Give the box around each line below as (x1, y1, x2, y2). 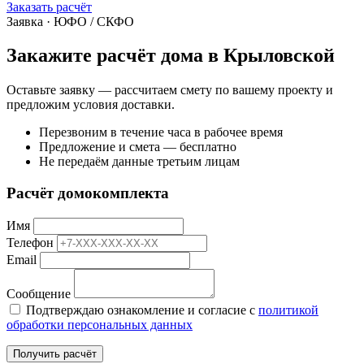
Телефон (6, 235, 54, 249)
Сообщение (6, 286, 71, 301)
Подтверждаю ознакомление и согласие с (26, 302, 258, 317)
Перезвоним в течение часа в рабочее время (39, 125, 283, 140)
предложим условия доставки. (6, 97, 175, 112)
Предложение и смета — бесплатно (39, 140, 236, 154)
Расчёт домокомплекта (6, 184, 169, 202)
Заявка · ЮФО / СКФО (6, 14, 134, 28)
